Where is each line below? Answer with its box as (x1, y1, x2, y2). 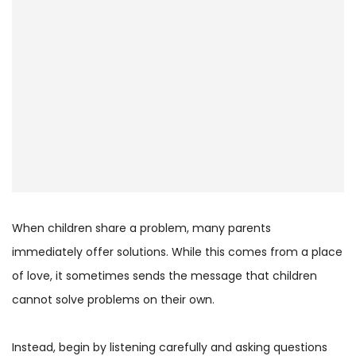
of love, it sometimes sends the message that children (12, 267, 317, 284)
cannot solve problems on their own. (12, 291, 215, 308)
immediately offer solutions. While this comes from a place (12, 243, 342, 260)
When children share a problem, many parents (12, 219, 271, 236)
